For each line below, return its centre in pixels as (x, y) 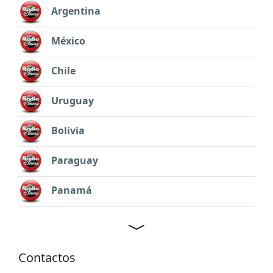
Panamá (72, 190)
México (68, 41)
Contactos (47, 257)
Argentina (76, 11)
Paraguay (75, 161)
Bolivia (68, 131)
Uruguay (73, 101)
